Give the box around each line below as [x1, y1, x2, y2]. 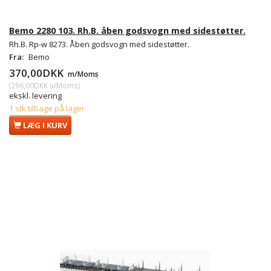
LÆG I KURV [23, 119, 67, 131]
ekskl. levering [9, 90, 62, 101]
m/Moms [66, 68, 99, 79]
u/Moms [48, 80, 78, 90]
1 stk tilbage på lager [9, 102, 85, 114]
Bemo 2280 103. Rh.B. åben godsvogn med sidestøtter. [9, 24, 246, 36]
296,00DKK [11, 80, 48, 90]
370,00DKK [9, 65, 66, 80]
